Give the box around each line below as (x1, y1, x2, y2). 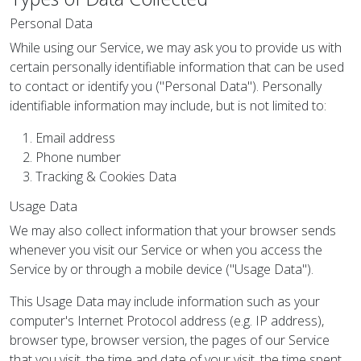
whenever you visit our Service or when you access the (10, 241, 322, 259)
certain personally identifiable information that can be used (10, 58, 344, 76)
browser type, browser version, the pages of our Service (10, 331, 330, 349)
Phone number (35, 148, 121, 166)
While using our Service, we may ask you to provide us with (10, 39, 342, 56)
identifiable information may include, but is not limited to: (10, 97, 326, 114)
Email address (35, 129, 115, 147)
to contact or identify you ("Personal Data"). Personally (10, 77, 322, 95)
